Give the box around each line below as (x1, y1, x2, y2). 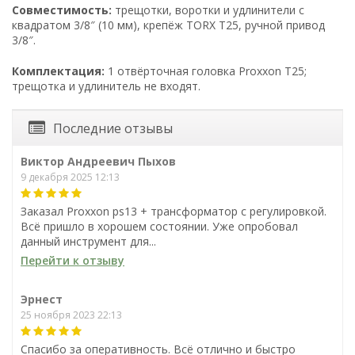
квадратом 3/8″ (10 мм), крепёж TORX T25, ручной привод (12, 17, 325, 32)
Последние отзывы (53, 119, 173, 137)
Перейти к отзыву (21, 252, 124, 268)
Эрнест (21, 291, 63, 307)
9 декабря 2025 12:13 (21, 170, 120, 184)
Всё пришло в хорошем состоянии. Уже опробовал (21, 218, 298, 234)
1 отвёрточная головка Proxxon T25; (105, 63, 307, 78)
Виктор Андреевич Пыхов (21, 153, 176, 169)
